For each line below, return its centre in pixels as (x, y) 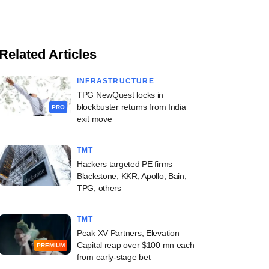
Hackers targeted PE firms (125, 164)
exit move (95, 119)
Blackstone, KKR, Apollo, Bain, (132, 176)
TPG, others (99, 188)
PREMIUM (51, 245)
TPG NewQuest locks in (120, 95)
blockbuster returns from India (131, 107)
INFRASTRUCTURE (116, 81)
